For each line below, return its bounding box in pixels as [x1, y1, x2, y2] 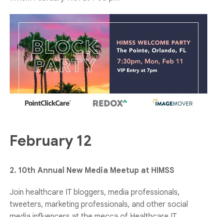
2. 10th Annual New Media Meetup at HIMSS [10, 166, 174, 175]
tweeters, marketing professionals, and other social [10, 200, 188, 209]
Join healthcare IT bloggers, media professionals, [10, 187, 180, 197]
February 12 [10, 132, 92, 150]
